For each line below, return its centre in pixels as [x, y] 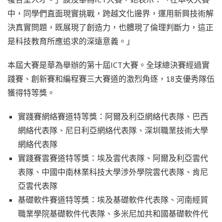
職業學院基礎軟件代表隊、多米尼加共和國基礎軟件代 [113, 213]
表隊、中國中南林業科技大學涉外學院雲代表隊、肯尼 [113, 172]
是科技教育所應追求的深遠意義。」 [71, 41]
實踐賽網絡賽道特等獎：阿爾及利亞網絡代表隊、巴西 [113, 116]
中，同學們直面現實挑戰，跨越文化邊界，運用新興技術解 [111, 13]
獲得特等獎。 [31, 92]
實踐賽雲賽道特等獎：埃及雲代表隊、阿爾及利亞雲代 [113, 158]
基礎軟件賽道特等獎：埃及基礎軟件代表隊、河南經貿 [113, 199]
